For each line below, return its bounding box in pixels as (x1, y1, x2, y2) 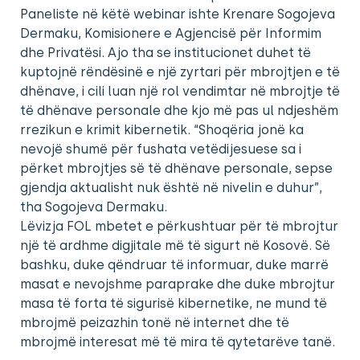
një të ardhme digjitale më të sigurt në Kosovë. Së (20, 238, 330, 254)
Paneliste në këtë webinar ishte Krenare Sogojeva (20, 6, 335, 22)
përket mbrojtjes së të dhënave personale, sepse (20, 161, 333, 177)
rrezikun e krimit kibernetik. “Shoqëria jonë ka (20, 122, 304, 138)
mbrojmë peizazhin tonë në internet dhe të (20, 315, 289, 331)
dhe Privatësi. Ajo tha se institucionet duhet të (20, 45, 311, 61)
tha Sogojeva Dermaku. (20, 199, 167, 215)
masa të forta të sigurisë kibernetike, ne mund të (20, 296, 327, 312)
